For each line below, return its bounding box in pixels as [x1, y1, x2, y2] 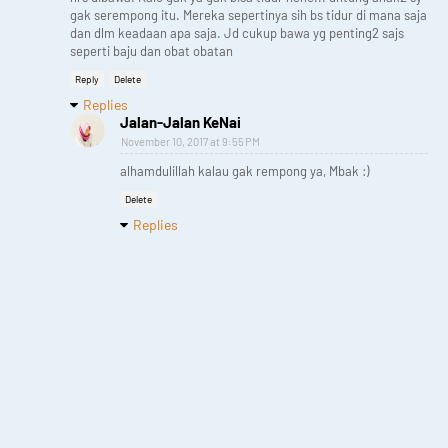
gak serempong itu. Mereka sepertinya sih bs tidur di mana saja [70, 7, 427, 24]
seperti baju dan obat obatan [70, 43, 233, 60]
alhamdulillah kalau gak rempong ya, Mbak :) [120, 163, 369, 180]
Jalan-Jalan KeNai [120, 113, 241, 132]
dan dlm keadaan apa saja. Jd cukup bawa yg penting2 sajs [70, 25, 404, 42]
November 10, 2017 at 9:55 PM [121, 135, 260, 149]
